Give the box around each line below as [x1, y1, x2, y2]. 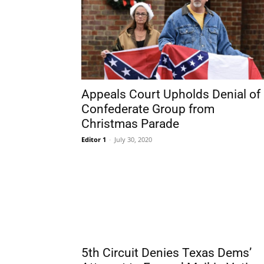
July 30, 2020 [114, 135, 152, 144]
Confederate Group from [81, 102, 214, 116]
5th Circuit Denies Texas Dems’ [81, 246, 252, 260]
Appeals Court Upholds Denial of [81, 87, 260, 101]
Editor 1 [81, 135, 106, 144]
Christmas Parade [81, 117, 179, 131]
